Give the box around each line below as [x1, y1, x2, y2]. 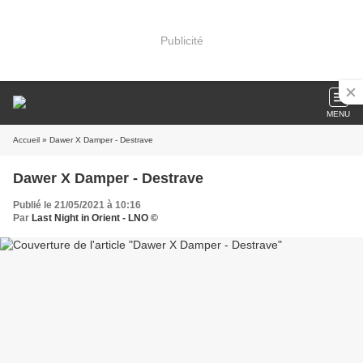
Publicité [160, 33, 203, 47]
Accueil [13, 135, 40, 144]
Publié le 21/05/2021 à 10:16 [13, 199, 141, 211]
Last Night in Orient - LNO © [32, 212, 158, 224]
